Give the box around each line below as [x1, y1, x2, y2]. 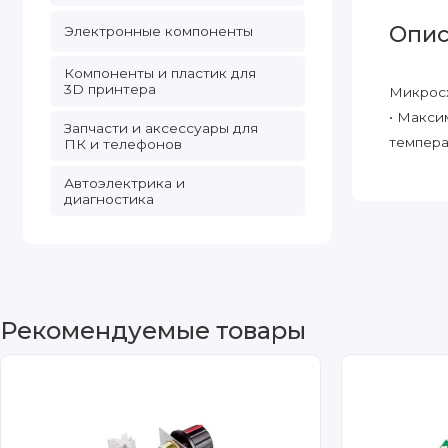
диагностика [63, 191, 154, 208]
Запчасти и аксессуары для [63, 120, 258, 137]
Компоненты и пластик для [63, 65, 256, 82]
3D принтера [63, 81, 156, 98]
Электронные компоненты [63, 23, 253, 40]
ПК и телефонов [63, 136, 182, 153]
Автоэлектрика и [63, 175, 185, 192]
